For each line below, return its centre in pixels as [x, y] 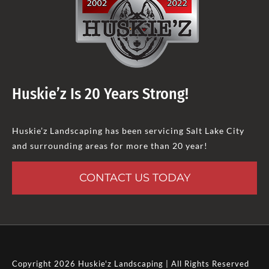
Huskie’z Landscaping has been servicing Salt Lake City [128, 130]
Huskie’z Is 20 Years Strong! [100, 94]
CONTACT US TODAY [134, 177]
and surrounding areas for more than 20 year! [110, 145]
